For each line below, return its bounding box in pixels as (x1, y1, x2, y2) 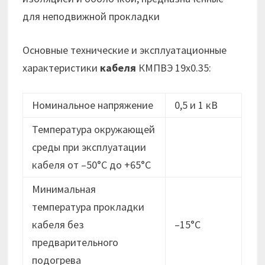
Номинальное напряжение (32, 98, 154, 112)
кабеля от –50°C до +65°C (32, 158, 151, 172)
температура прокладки (32, 200, 145, 214)
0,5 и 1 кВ (174, 98, 218, 112)
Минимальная (32, 182, 96, 196)
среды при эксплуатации (32, 140, 147, 154)
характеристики (22, 61, 101, 75)
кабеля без (32, 218, 85, 232)
